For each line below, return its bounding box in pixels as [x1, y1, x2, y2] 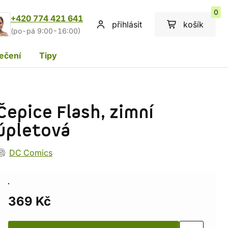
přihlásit [112, 19, 142, 30]
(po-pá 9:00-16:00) [11, 27, 80, 35]
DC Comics [9, 148, 52, 158]
